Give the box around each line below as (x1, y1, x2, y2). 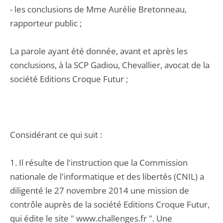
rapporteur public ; (10, 17, 82, 29)
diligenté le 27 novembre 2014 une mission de (10, 185, 189, 196)
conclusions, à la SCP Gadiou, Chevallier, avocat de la (10, 59, 210, 71)
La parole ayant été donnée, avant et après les (10, 45, 188, 57)
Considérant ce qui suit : (10, 129, 102, 140)
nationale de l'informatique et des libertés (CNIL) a (10, 171, 204, 182)
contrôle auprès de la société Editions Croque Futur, (10, 199, 210, 210)
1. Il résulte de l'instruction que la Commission (10, 157, 188, 168)
